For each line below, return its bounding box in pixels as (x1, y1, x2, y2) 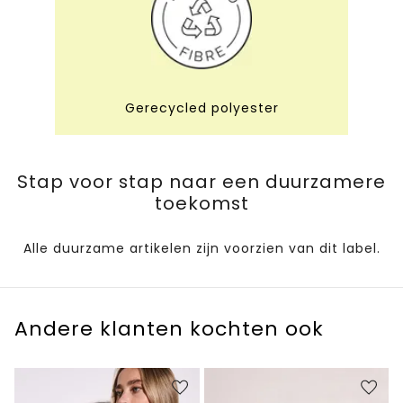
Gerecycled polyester (124, 99, 279, 118)
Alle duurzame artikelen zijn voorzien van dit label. (22, 239, 381, 258)
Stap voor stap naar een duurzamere (17, 169, 386, 195)
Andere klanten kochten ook (14, 315, 324, 344)
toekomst (154, 191, 249, 217)
